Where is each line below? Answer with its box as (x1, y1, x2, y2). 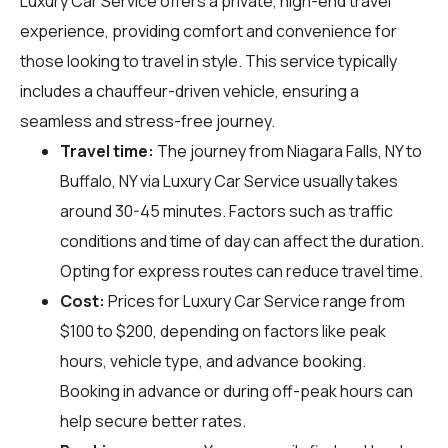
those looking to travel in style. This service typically (20, 49, 397, 72)
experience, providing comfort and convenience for (20, 19, 397, 42)
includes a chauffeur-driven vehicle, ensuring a (20, 79, 359, 102)
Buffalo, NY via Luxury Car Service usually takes (60, 169, 398, 192)
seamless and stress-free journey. (20, 109, 275, 132)
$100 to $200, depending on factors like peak (60, 319, 386, 342)
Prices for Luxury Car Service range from (105, 289, 405, 312)
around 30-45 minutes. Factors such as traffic (60, 199, 393, 222)
